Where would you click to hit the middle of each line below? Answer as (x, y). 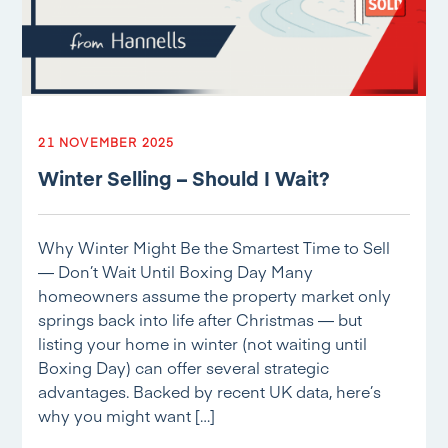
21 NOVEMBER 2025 (106, 142)
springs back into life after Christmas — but (200, 319)
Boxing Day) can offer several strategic (184, 367)
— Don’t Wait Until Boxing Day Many (176, 271)
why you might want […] (127, 415)
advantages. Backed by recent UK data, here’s (210, 391)
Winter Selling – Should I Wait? (184, 177)
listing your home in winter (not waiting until (203, 343)
